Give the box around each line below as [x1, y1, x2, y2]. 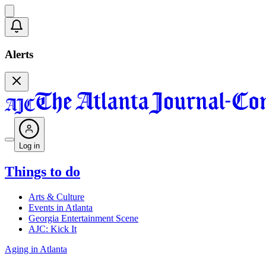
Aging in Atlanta [5, 244, 67, 255]
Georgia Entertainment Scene [28, 213, 138, 224]
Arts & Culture [28, 192, 84, 202]
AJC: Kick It [28, 224, 77, 235]
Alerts [5, 47, 33, 61]
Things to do [5, 164, 80, 180]
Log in [19, 141, 40, 151]
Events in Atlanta [28, 202, 93, 213]
